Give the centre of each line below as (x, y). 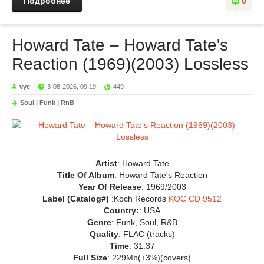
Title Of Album (85, 175)
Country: (121, 210)
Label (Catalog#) (77, 199)
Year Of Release (110, 187)
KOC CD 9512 (195, 199)
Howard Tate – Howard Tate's (120, 45)
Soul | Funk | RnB (47, 103)
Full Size (90, 258)
